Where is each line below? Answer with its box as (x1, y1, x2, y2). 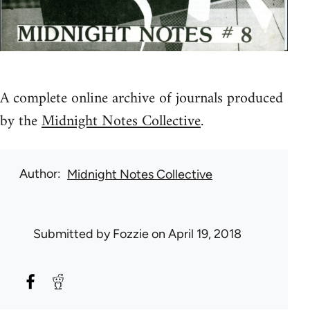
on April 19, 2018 (149, 226, 241, 242)
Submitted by (33, 226, 113, 242)
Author (19, 166, 57, 182)
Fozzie (113, 226, 149, 242)
